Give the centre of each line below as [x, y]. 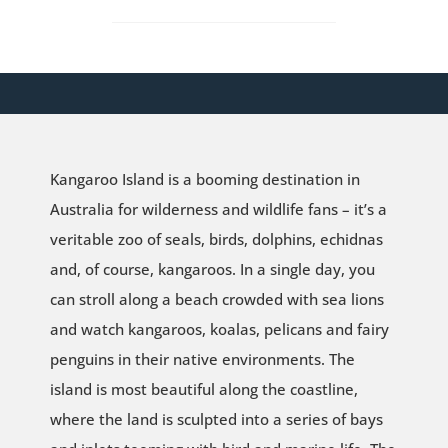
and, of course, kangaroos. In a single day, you [212, 269]
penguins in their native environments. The [202, 359]
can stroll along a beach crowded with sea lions [216, 299]
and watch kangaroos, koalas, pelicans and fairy [219, 329]
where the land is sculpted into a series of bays [216, 419]
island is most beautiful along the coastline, [203, 389]
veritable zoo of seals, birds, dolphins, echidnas [216, 239]
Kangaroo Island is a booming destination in [204, 179]
